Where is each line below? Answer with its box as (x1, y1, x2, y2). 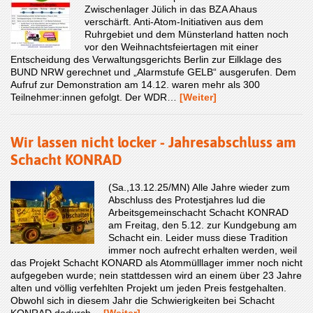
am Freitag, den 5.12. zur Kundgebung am (108, 219, 297, 231)
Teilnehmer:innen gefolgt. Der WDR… (10, 91, 180, 103)
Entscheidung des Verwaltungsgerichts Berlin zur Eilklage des (10, 53, 282, 65)
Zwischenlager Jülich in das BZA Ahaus (85, 3, 257, 15)
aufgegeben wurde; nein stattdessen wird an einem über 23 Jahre (10, 269, 302, 281)
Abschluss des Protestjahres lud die (108, 194, 265, 205)
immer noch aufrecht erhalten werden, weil (108, 244, 297, 256)
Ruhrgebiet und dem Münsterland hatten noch (85, 28, 289, 40)
